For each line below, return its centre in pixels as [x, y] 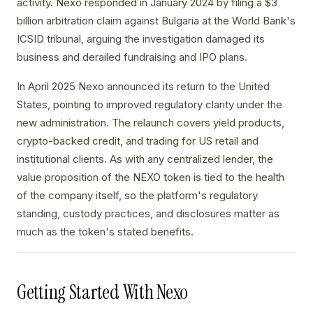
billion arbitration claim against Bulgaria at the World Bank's [156, 21]
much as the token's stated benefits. [105, 232]
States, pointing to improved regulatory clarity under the [150, 105]
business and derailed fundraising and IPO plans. [132, 57]
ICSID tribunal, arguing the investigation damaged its [141, 39]
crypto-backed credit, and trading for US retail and [138, 141]
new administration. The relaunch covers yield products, [151, 123]
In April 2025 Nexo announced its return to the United [143, 87]
